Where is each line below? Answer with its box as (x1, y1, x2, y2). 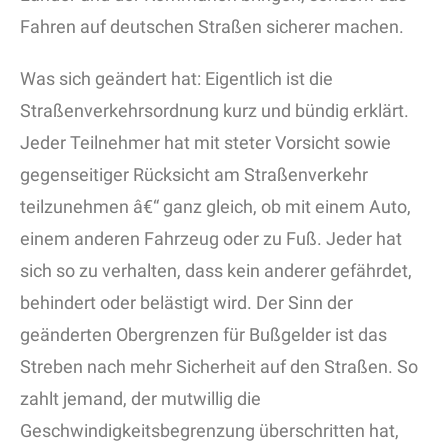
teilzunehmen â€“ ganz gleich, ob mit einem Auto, (20, 196, 411, 218)
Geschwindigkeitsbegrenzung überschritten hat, (20, 420, 399, 442)
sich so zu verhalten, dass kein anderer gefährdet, (20, 260, 412, 282)
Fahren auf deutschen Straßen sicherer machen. (20, 16, 404, 38)
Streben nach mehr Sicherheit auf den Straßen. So (20, 356, 418, 378)
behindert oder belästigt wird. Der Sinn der (20, 292, 353, 314)
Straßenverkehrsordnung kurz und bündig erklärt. (20, 100, 409, 122)
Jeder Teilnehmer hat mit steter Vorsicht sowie (20, 132, 391, 154)
